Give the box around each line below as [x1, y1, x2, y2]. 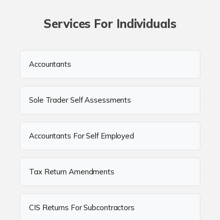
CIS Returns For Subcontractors [29, 202, 135, 212]
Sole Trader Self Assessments [29, 95, 132, 105]
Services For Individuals [44, 16, 176, 31]
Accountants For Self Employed [29, 131, 135, 140]
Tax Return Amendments [29, 166, 114, 176]
